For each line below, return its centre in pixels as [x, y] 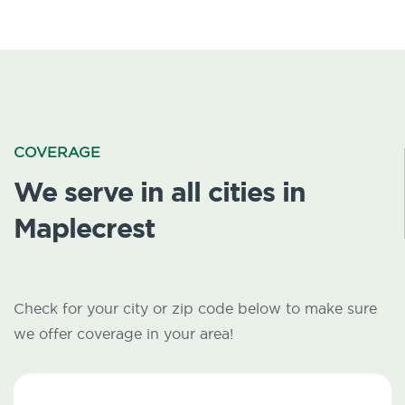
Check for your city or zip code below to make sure [195, 309]
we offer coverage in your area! [123, 334]
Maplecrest [84, 228]
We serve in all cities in [160, 192]
